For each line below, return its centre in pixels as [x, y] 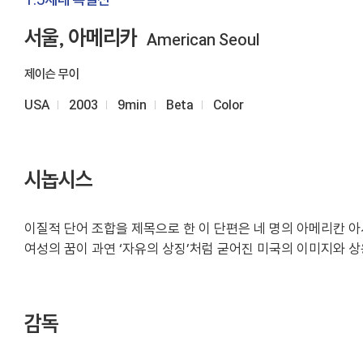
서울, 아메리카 [81, 38]
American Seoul [203, 40]
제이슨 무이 [52, 74]
